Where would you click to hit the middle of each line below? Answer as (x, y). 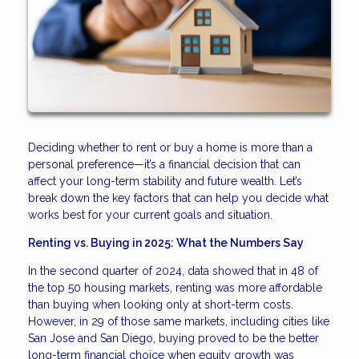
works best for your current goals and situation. (150, 214)
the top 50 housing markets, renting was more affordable (175, 287)
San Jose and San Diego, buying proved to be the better (173, 338)
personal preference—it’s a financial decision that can (164, 164)
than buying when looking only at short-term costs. (161, 304)
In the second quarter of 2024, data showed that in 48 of (173, 270)
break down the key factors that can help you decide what (178, 198)
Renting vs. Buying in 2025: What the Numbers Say (166, 242)
